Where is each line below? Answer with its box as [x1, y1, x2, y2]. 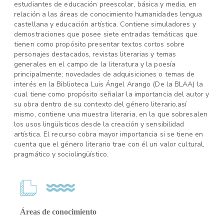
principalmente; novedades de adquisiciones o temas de [14, 69, 195, 79]
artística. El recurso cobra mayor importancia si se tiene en [14, 129, 203, 139]
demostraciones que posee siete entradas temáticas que [14, 29, 198, 39]
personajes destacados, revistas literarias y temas [14, 49, 176, 59]
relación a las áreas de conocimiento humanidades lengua [14, 9, 202, 19]
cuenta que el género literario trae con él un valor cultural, [14, 139, 205, 149]
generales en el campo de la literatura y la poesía [14, 59, 176, 69]
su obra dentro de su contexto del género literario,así [14, 99, 187, 109]
